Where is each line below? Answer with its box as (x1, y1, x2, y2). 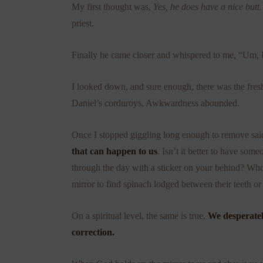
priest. (72, 18, 94, 28)
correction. (72, 227, 114, 237)
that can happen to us (72, 146, 157, 156)
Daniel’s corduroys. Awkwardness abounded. (72, 97, 240, 108)
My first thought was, (72, 1, 153, 12)
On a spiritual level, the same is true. (72, 210, 208, 221)
